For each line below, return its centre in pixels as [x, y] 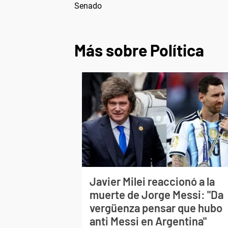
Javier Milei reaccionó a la [152, 181]
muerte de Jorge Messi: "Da [157, 194]
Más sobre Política [139, 50]
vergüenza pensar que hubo [156, 207]
